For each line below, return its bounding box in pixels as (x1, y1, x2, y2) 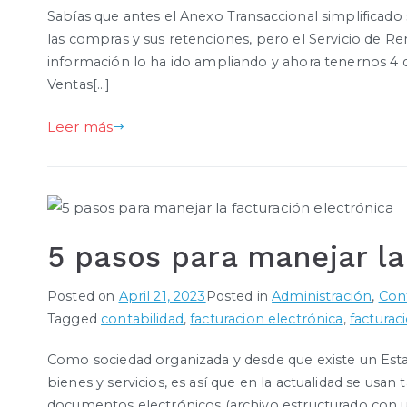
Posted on (47, 288, 119, 305)
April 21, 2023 (118, 288, 206, 305)
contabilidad (101, 311, 184, 328)
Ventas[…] (47, 75, 111, 93)
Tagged (47, 311, 102, 328)
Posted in (205, 288, 273, 305)
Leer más (47, 117, 114, 135)
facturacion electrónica (190, 311, 343, 328)
